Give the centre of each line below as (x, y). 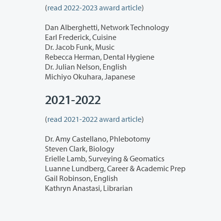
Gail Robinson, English (81, 178)
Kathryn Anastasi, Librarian (89, 188)
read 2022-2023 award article (94, 8)
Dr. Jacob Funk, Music (80, 47)
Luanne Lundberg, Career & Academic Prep (115, 168)
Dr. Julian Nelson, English (86, 67)
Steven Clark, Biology (80, 149)
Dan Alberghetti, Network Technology (107, 27)
